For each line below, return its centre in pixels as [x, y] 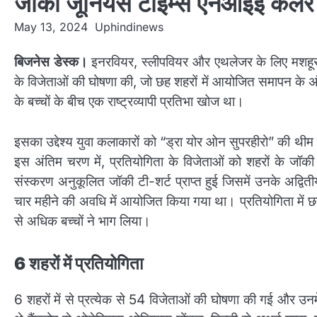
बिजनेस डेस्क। [51, 62]
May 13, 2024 [51, 27]
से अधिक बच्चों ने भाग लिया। [82, 221]
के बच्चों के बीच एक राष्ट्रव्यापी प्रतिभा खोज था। [129, 102]
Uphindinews [129, 27]
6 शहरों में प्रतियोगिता [79, 264]
